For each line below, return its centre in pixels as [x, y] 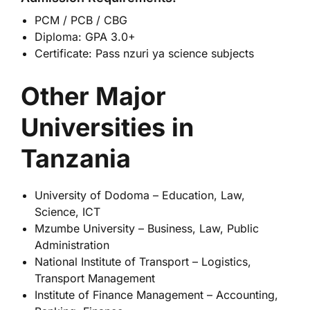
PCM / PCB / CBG [81, 20]
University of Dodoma [92, 195]
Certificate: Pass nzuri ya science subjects [144, 53]
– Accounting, [241, 295]
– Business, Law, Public [197, 228]
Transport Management [95, 278]
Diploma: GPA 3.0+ [85, 37]
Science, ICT [67, 212]
